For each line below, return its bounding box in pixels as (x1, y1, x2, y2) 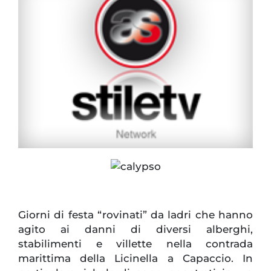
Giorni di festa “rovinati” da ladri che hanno (18, 209, 253, 221)
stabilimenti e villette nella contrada (18, 238, 253, 250)
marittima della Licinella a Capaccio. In (18, 252, 253, 265)
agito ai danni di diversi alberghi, (18, 223, 253, 236)
